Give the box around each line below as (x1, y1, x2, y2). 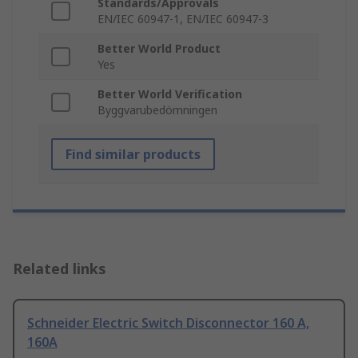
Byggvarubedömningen (97, 102, 217, 118)
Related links (13, 259, 106, 279)
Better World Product (97, 41, 221, 57)
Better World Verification (97, 86, 242, 102)
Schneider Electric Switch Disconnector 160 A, (27, 314, 309, 332)
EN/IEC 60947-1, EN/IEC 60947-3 (97, 11, 268, 27)
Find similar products (66, 145, 201, 164)
